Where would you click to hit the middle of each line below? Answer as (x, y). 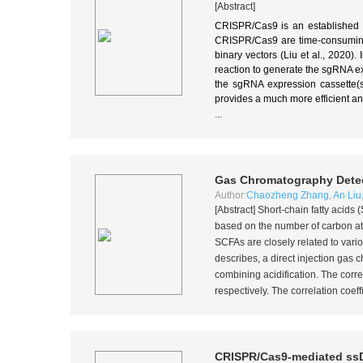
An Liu (347, 195)
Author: (230, 195)
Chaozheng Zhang (287, 195)
